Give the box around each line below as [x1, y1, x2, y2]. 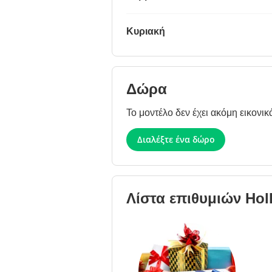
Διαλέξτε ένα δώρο [137, 134, 215, 146]
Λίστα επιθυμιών [126, 190, 245, 207]
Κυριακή [126, 26, 165, 37]
